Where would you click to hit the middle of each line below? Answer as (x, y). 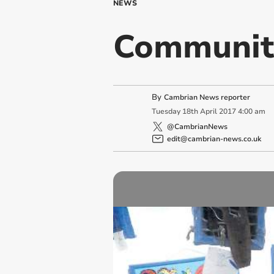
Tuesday (166, 112)
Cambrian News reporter (207, 97)
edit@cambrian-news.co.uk (214, 139)
